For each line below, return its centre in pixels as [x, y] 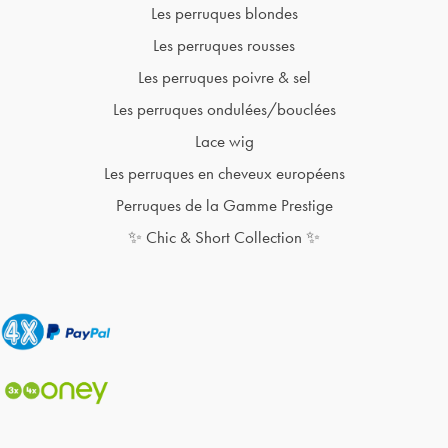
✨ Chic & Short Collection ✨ [224, 237]
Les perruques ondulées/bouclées [224, 109]
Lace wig [224, 141]
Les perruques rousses [224, 45]
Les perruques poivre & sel [224, 77]
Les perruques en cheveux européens [224, 173]
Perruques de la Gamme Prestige [224, 205]
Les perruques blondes [224, 13]
